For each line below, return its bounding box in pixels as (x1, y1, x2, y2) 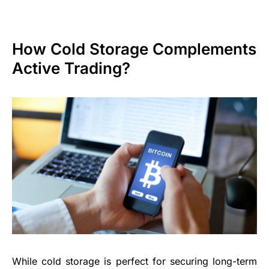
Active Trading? (12, 58, 130, 77)
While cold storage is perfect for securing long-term (12, 255, 257, 267)
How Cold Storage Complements (12, 39, 256, 58)
